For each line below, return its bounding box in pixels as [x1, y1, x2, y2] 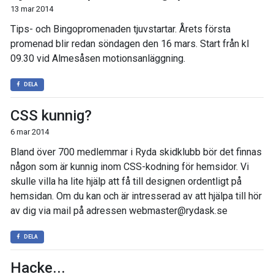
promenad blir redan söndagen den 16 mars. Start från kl [10, 38, 249, 50]
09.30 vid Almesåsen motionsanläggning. [10, 53, 185, 64]
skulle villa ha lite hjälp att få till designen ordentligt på [10, 176, 242, 187]
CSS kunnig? [10, 107, 92, 124]
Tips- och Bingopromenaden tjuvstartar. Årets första [10, 23, 231, 35]
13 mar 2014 [10, 4, 53, 13]
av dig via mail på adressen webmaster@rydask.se [10, 205, 228, 217]
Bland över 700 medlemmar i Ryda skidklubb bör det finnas [10, 146, 262, 158]
